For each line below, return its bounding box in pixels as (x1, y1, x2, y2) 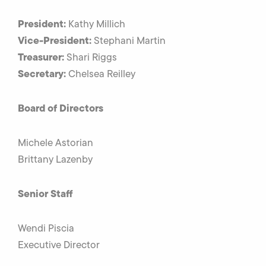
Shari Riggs (64, 50, 117, 65)
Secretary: (18, 66, 66, 82)
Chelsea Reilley (66, 66, 135, 81)
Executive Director (18, 237, 100, 252)
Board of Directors (18, 100, 103, 116)
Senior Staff (18, 186, 73, 202)
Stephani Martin (94, 33, 166, 48)
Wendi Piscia (18, 221, 74, 236)
